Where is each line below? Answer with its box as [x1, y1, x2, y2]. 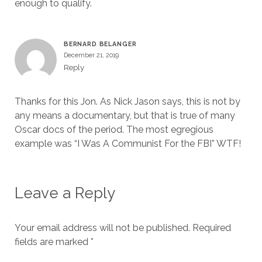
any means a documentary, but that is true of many [14, 110, 235, 122]
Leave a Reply [14, 184, 115, 202]
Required [192, 222, 231, 234]
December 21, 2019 [63, 51, 119, 59]
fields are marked [14, 236, 91, 248]
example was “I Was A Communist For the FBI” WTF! [14, 138, 241, 150]
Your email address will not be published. [14, 222, 190, 234]
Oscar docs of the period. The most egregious [14, 124, 213, 136]
